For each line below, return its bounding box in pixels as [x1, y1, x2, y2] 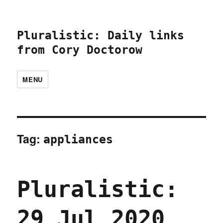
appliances [43, 133, 113, 146]
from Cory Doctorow [17, 43, 143, 56]
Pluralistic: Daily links [17, 29, 185, 42]
